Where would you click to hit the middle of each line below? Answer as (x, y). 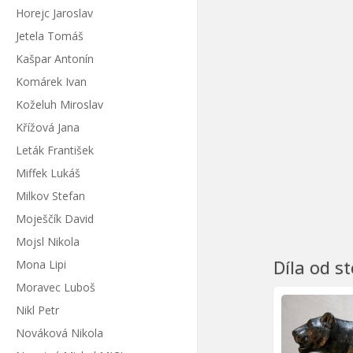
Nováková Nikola (59, 333)
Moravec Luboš (55, 287)
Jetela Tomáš (49, 36)
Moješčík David (54, 218)
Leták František (54, 150)
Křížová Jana (47, 127)
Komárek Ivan (51, 81)
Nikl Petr (37, 310)
